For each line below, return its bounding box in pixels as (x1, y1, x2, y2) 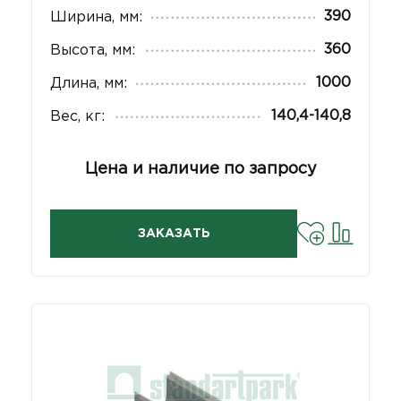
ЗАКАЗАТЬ (137, 228, 210, 240)
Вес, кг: (50, 110, 105, 124)
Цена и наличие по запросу (84, 162, 317, 177)
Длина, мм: (50, 77, 127, 91)
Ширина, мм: (50, 11, 142, 25)
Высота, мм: (50, 44, 135, 58)
